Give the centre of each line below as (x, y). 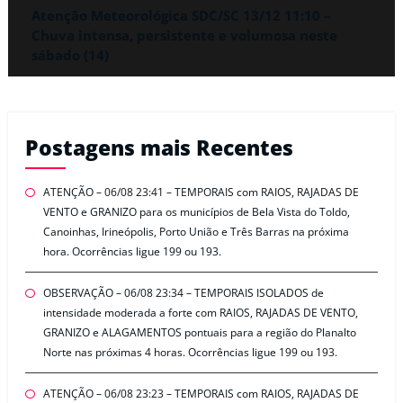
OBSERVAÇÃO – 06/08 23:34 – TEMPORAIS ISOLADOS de (183, 293)
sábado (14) (70, 55)
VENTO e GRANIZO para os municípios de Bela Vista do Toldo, (196, 212)
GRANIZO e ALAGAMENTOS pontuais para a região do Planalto (199, 333)
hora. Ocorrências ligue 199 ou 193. (132, 252)
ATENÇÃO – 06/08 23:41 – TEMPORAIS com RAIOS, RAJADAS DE (201, 193)
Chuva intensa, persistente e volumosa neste (184, 36)
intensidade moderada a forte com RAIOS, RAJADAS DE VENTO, (200, 313)
